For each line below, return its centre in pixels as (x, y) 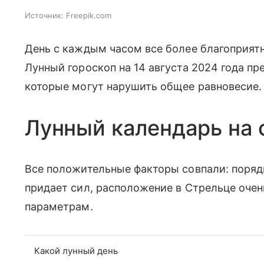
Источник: (44, 15)
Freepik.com (89, 15)
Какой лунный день (76, 250)
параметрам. (60, 206)
